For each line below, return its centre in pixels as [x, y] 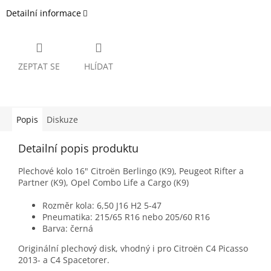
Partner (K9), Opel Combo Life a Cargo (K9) [103, 183]
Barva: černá [68, 229]
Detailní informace [44, 13]
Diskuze [62, 120]
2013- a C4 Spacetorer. [64, 260]
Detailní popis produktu [78, 149]
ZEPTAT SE [39, 67]
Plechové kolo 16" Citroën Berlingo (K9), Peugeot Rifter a [131, 171]
